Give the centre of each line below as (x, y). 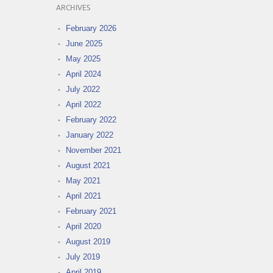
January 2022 (90, 135)
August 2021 (88, 166)
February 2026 (91, 29)
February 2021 (91, 211)
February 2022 (91, 120)
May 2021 (83, 181)
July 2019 (83, 257)
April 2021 (83, 196)
